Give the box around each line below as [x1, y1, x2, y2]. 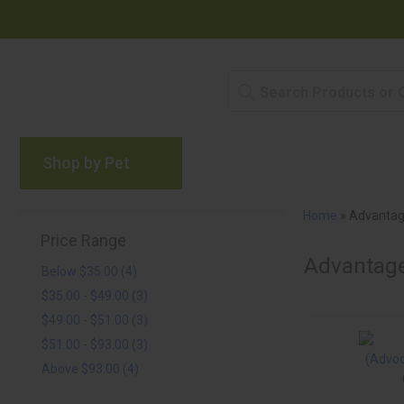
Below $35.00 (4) [41, 264, 137, 279]
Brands [214, 161, 254, 175]
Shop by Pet [42, 152, 130, 172]
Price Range [41, 231, 126, 250]
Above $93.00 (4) [41, 362, 139, 376]
